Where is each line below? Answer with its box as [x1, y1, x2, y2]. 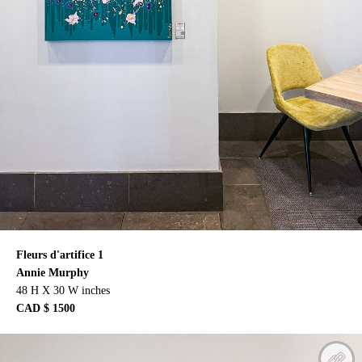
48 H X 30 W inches [16, 284, 110, 297]
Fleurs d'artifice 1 [16, 249, 103, 262]
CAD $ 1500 [16, 302, 75, 315]
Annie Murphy [16, 267, 89, 280]
